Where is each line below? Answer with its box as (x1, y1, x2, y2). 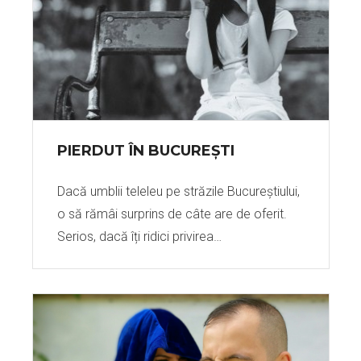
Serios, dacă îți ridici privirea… (56, 229, 222, 244)
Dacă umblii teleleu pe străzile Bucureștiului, (56, 184, 300, 199)
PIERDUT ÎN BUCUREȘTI (56, 142, 234, 160)
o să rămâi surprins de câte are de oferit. (56, 206, 287, 222)
